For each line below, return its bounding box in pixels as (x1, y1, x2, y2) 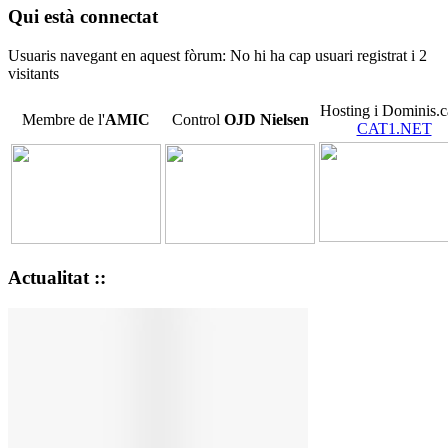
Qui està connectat (8, 5, 158, 27)
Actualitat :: (8, 267, 106, 289)
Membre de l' (22, 110, 105, 128)
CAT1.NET (356, 119, 432, 137)
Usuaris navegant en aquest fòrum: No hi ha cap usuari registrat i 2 (8, 46, 427, 64)
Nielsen (259, 110, 309, 128)
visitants (8, 64, 59, 82)
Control (171, 110, 224, 128)
